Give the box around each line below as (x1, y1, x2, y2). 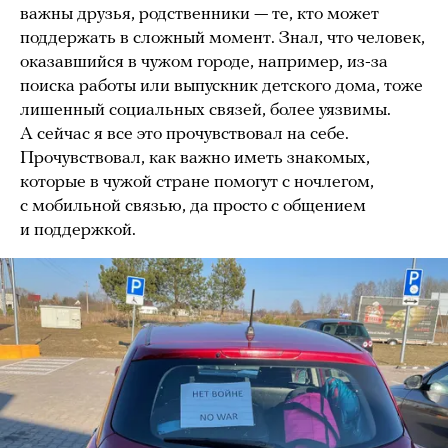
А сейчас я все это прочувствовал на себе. (20, 124, 349, 144)
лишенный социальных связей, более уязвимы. (20, 100, 391, 120)
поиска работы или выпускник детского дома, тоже (20, 76, 423, 96)
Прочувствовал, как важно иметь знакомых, (20, 148, 370, 168)
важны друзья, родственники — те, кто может (20, 4, 379, 24)
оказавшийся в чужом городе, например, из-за (20, 52, 388, 72)
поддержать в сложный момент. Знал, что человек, (20, 28, 425, 48)
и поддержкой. (20, 220, 140, 240)
